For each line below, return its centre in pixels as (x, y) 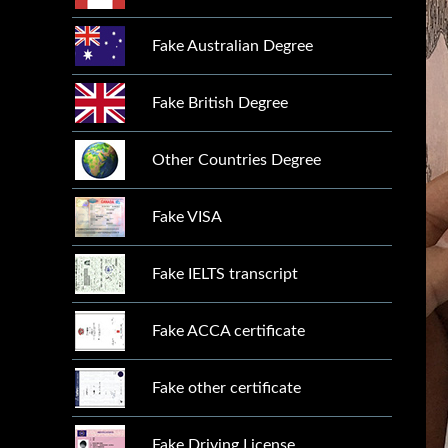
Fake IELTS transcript (225, 274)
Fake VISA (187, 217)
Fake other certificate (226, 388)
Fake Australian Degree (232, 46)
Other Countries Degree (236, 160)
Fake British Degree (220, 103)
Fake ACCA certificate (228, 331)
